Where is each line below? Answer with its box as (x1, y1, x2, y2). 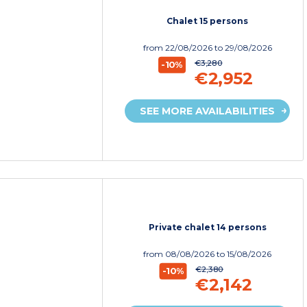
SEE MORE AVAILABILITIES (140, 105, 275, 118)
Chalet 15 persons (167, 16, 249, 27)
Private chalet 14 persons (148, 221, 267, 232)
